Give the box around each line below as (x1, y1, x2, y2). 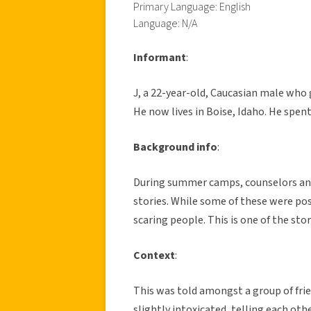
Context (133, 247, 175, 263)
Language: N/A (133, 15, 197, 31)
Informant (133, 49, 186, 65)
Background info (133, 139, 217, 155)
